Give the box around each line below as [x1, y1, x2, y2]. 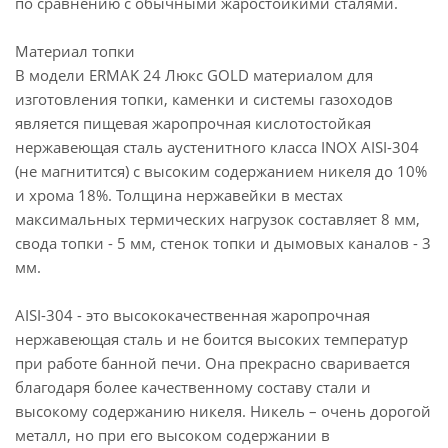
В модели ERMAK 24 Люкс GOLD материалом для [15, 65, 373, 85]
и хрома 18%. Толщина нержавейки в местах [15, 185, 343, 205]
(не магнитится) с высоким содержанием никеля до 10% [15, 161, 427, 181]
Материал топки [15, 41, 135, 61]
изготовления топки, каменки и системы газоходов [15, 89, 393, 109]
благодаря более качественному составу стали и [15, 377, 371, 397]
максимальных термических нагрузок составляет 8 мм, [15, 209, 420, 229]
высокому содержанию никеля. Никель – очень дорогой [15, 401, 431, 421]
